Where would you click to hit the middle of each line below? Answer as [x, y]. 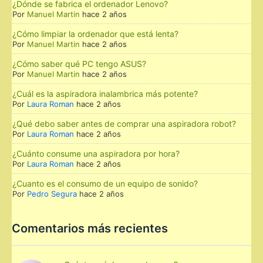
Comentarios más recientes [90, 228]
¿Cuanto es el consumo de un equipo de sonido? [105, 183]
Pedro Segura [52, 193]
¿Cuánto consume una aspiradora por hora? [96, 153]
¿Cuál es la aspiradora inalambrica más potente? [105, 93]
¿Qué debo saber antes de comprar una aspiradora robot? [124, 123]
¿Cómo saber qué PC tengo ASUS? [79, 63]
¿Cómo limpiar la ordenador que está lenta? [95, 33]
